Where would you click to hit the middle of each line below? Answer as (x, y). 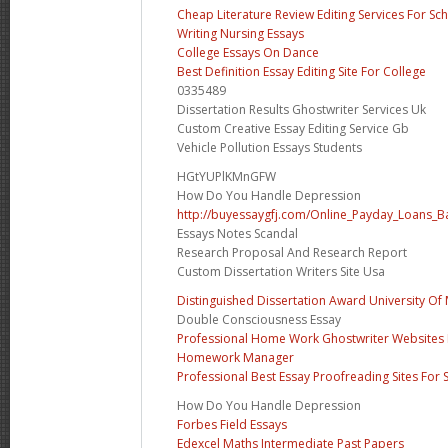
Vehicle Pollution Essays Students (269, 147)
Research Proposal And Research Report (292, 252)
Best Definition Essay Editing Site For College (301, 71)
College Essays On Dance (248, 52)
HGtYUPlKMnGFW (226, 176)
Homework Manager (235, 357)
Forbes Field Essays (232, 424)
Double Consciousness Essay (259, 319)
